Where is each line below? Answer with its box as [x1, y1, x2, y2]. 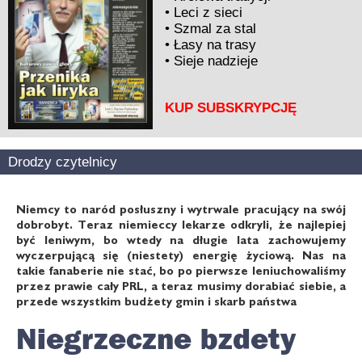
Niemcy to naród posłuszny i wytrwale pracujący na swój [16, 201, 346, 216]
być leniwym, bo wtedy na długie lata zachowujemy [16, 232, 346, 246]
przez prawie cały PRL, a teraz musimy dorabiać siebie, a [16, 278, 346, 293]
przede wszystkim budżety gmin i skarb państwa [16, 293, 297, 308]
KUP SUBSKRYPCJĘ [165, 99, 297, 116]
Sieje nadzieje [174, 53, 259, 69]
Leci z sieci [174, 4, 243, 20]
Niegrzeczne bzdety [16, 320, 296, 357]
